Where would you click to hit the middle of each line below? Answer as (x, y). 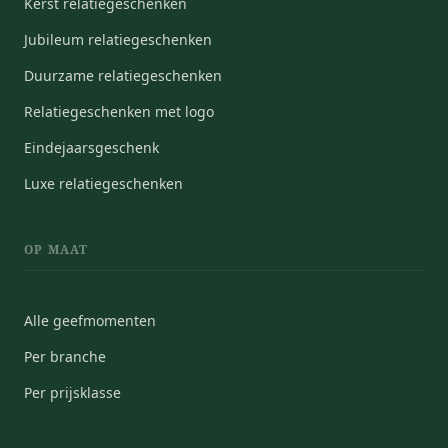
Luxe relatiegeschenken (103, 183)
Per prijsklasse (72, 392)
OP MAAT (56, 249)
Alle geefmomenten (90, 320)
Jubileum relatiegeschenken (118, 39)
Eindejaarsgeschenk (91, 147)
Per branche (65, 356)
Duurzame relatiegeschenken (123, 75)
